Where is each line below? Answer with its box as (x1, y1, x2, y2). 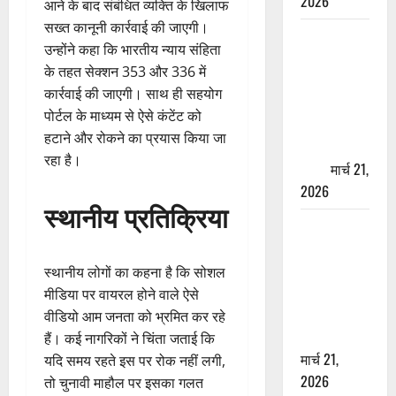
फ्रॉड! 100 (300, 69, 358, 91)
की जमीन (300, 135, 346, 157)
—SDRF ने (300, 303, 357, 325)
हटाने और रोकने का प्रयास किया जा (44, 128, 226, 148)
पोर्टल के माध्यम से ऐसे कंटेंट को (44, 106, 202, 126)
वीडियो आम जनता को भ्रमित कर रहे (44, 307, 225, 327)
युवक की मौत (300, 281, 366, 303)
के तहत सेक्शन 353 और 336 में (44, 62, 206, 82)
